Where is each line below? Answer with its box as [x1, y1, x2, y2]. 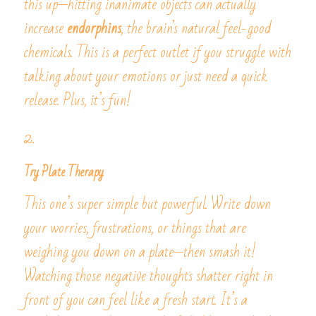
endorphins [67, 15, 121, 42]
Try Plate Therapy [24, 160, 104, 184]
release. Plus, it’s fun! [24, 87, 131, 114]
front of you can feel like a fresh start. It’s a [24, 286, 248, 314]
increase [24, 15, 67, 42]
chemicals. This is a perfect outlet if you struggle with [24, 39, 291, 66]
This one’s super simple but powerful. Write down [24, 190, 271, 218]
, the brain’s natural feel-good [121, 15, 271, 42]
